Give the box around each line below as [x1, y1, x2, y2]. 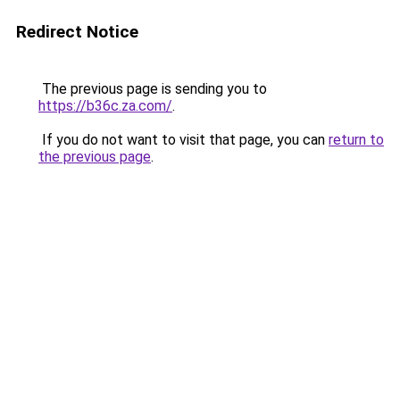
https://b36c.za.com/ [38, 97, 172, 114]
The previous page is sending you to [38, 80, 267, 97]
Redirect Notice [16, 21, 138, 42]
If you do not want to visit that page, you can [38, 131, 329, 148]
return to [329, 131, 384, 148]
